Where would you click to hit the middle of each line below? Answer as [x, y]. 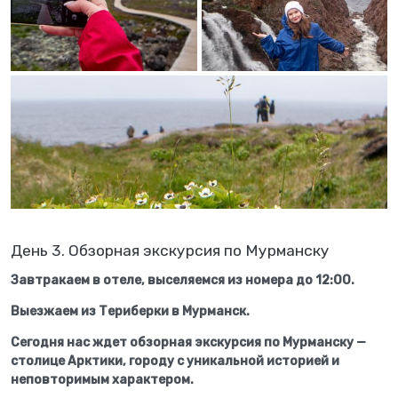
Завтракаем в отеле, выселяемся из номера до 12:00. [183, 280]
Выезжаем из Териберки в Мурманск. [130, 311]
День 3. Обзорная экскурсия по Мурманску [170, 250]
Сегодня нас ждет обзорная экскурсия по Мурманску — [188, 342]
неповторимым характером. [103, 380]
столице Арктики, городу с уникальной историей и [175, 361]
